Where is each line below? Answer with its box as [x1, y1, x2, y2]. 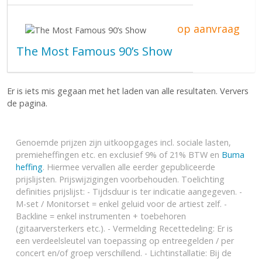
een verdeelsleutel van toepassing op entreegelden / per [16, 235, 234, 246]
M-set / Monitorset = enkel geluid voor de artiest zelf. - [16, 198, 227, 209]
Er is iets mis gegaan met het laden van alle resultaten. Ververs [7, 85, 249, 96]
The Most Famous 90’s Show [16, 43, 173, 59]
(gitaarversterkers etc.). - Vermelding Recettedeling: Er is [16, 223, 233, 234]
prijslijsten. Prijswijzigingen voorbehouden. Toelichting [16, 174, 225, 185]
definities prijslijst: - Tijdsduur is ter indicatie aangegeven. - [16, 186, 242, 197]
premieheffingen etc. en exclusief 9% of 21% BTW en [16, 149, 222, 160]
